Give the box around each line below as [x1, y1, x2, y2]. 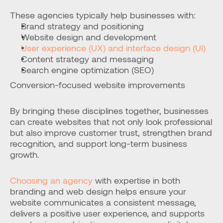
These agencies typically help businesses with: [10, 9, 196, 20]
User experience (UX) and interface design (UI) [21, 42, 206, 53]
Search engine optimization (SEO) [21, 64, 154, 75]
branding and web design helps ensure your [10, 186, 186, 197]
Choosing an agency [10, 175, 93, 186]
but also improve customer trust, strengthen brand [10, 127, 212, 138]
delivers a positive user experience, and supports [10, 208, 205, 219]
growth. [10, 149, 39, 160]
